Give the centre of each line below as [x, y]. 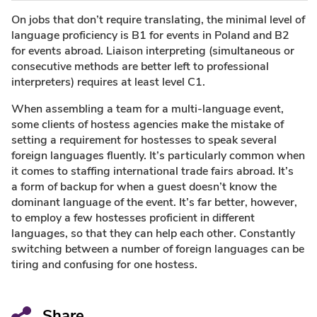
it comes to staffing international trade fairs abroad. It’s [152, 171]
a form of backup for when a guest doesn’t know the [144, 186]
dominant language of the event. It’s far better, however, [154, 202]
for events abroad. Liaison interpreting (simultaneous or [153, 51]
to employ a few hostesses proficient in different [133, 218]
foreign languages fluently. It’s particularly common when [158, 155]
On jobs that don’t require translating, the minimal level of [158, 19]
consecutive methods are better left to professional [140, 66]
